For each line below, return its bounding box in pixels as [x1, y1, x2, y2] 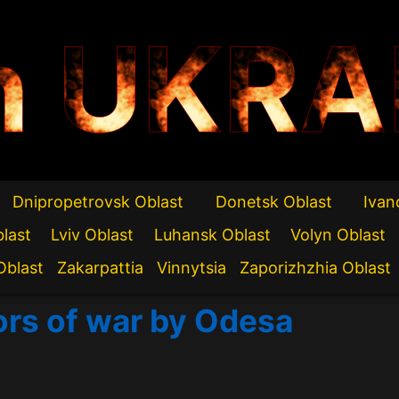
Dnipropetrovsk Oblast [12, 192, 184, 212]
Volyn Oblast [289, 225, 386, 245]
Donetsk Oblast [215, 192, 332, 212]
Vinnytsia [157, 258, 226, 278]
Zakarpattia [57, 258, 143, 278]
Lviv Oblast [51, 225, 134, 245]
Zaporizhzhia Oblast [240, 258, 391, 278]
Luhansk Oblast [153, 225, 271, 245]
